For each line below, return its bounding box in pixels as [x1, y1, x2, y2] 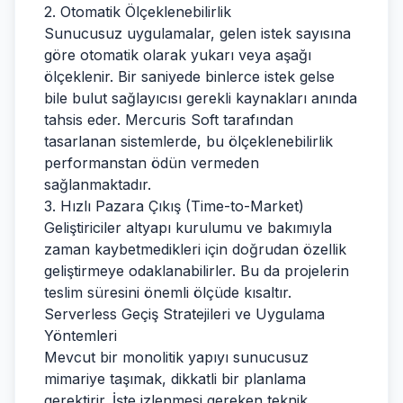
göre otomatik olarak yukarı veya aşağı [44, 46, 311, 64]
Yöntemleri [44, 327, 117, 345]
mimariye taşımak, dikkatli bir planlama [44, 370, 306, 388]
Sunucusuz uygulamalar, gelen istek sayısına [44, 24, 351, 42]
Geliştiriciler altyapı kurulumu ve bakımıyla [44, 219, 332, 237]
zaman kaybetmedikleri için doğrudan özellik [44, 240, 346, 258]
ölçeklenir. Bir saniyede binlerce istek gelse [44, 67, 335, 85]
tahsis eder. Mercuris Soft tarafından [44, 111, 293, 129]
